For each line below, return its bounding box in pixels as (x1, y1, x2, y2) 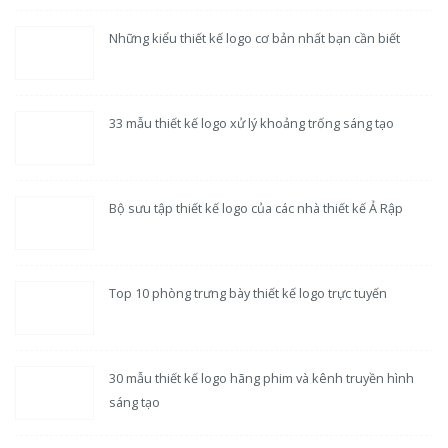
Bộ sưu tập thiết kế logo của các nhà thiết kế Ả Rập (109, 198, 404, 217)
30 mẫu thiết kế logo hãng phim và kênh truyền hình (109, 368, 415, 387)
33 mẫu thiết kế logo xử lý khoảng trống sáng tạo (109, 113, 395, 132)
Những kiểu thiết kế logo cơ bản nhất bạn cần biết (109, 28, 401, 47)
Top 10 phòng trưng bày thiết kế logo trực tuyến (109, 283, 388, 302)
